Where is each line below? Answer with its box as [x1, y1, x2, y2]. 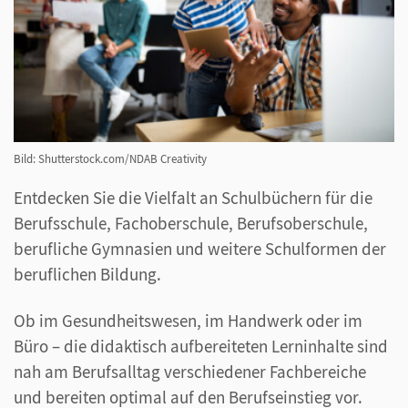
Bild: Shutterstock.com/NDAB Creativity [14, 151, 207, 168]
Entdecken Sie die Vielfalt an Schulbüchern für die [14, 187, 372, 209]
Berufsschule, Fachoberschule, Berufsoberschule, [14, 212, 368, 235]
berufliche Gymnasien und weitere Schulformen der [14, 238, 386, 260]
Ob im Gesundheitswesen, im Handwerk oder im [14, 310, 362, 332]
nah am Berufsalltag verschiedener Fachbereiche [14, 361, 366, 383]
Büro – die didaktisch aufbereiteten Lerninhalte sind [14, 335, 388, 358]
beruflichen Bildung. [14, 263, 161, 286]
